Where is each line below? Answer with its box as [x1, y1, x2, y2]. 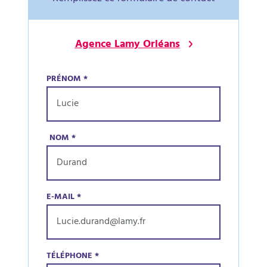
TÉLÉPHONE [46, 249, 93, 265]
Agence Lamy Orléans [74, 35, 180, 55]
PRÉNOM [46, 72, 82, 88]
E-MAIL [46, 190, 75, 206]
